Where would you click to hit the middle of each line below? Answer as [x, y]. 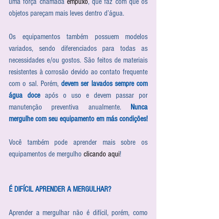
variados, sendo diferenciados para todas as [78, 48]
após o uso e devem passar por [94, 95]
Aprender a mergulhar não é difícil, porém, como [78, 212]
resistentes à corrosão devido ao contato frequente [78, 72]
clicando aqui [102, 154]
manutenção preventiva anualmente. [70, 107]
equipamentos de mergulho [46, 154]
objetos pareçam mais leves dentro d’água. [66, 13]
